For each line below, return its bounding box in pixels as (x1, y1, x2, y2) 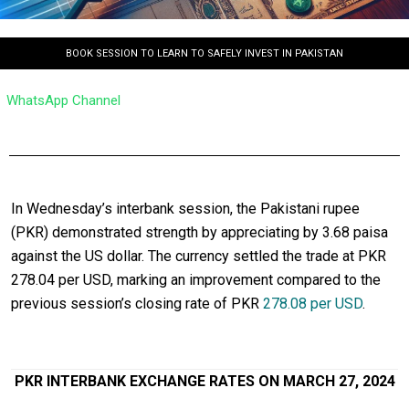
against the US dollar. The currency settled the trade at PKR (11, 247, 386, 266)
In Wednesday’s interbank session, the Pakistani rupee (11, 200, 360, 218)
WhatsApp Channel (6, 92, 121, 110)
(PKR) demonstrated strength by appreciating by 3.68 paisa (11, 224, 388, 242)
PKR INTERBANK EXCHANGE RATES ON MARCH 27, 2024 (14, 372, 395, 391)
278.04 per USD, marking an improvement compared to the (11, 271, 381, 289)
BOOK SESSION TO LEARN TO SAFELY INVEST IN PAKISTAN (66, 47, 343, 60)
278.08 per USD (263, 295, 362, 313)
